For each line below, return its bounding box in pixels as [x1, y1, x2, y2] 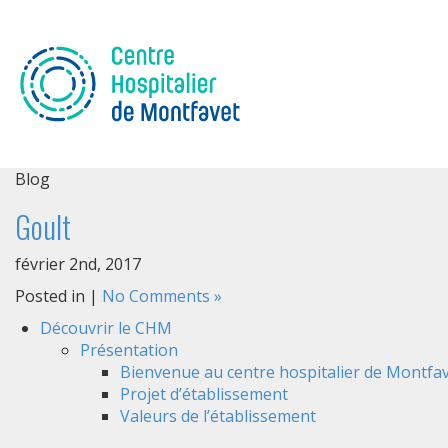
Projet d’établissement [120, 383, 288, 405]
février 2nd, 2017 [15, 253, 141, 275]
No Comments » [102, 285, 222, 307]
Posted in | [15, 285, 102, 307]
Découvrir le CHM [40, 317, 172, 339]
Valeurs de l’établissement [120, 405, 316, 427]
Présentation [80, 339, 178, 361]
